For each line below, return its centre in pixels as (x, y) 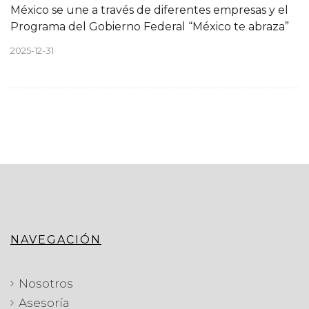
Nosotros (46, 283)
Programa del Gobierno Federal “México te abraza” (150, 26)
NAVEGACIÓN (56, 239)
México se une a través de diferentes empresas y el (149, 10)
